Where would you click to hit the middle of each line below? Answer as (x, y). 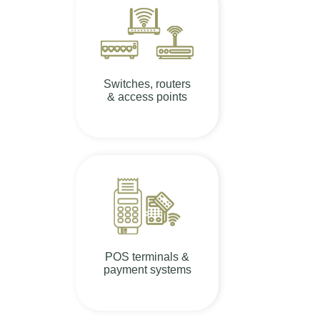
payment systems (147, 269)
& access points (147, 96)
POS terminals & (147, 256)
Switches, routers (147, 84)
